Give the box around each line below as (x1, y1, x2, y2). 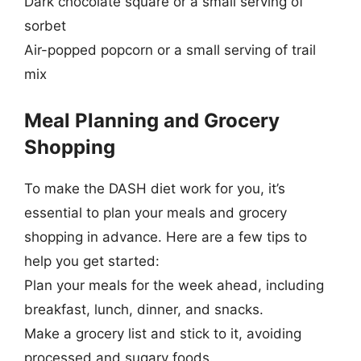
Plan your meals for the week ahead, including (24, 276, 324, 293)
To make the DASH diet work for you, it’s (24, 180, 285, 197)
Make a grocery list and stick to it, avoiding (24, 325, 301, 342)
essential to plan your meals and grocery (24, 204, 287, 221)
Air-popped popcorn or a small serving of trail (24, 42, 316, 58)
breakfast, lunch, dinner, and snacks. (24, 301, 263, 317)
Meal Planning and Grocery (24, 108, 280, 132)
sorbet (24, 18, 66, 34)
